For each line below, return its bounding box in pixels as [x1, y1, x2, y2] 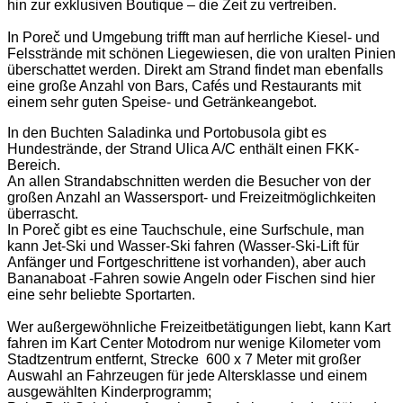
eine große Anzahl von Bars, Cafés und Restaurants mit [7, 78, 361, 94]
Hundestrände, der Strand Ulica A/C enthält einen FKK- [7, 141, 359, 157]
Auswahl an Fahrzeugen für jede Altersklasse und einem [7, 368, 367, 384]
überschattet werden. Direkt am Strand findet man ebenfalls [7, 62, 383, 78]
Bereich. [7, 157, 60, 174]
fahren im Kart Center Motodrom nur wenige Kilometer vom [7, 336, 381, 352]
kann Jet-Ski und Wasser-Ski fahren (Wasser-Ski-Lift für [7, 238, 359, 255]
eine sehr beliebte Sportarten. [7, 287, 195, 303]
